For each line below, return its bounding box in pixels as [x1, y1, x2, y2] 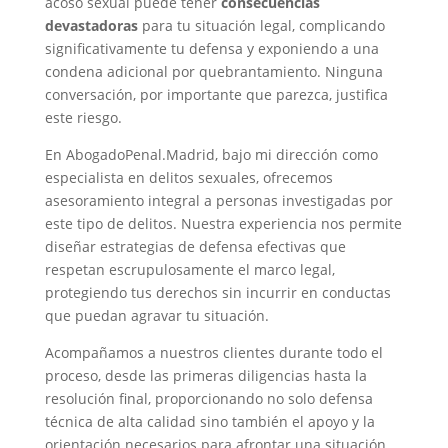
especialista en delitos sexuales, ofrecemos [44, 168, 333, 187]
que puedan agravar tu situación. [44, 306, 269, 325]
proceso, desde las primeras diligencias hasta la [44, 366, 367, 385]
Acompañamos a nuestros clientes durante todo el [44, 343, 383, 362]
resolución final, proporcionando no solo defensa [44, 389, 373, 408]
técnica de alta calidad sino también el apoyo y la [44, 412, 375, 431]
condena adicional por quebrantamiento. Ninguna [44, 62, 383, 81]
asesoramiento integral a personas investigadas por [44, 191, 393, 210]
